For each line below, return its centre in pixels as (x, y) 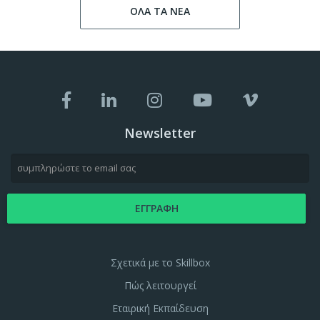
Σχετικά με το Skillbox (160, 262)
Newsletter (160, 132)
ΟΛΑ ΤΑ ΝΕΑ (160, 11)
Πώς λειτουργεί (160, 285)
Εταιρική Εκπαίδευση (160, 308)
